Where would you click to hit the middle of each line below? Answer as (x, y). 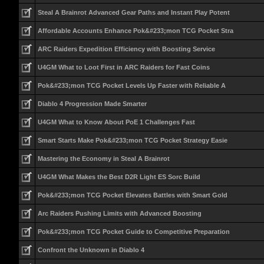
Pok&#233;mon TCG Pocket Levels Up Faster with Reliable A (131, 85)
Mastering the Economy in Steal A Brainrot (103, 159)
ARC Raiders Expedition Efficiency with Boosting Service (126, 49)
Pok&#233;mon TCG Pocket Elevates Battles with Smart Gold (132, 195)
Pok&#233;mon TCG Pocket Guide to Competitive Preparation (133, 232)
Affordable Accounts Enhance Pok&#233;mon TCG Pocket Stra (135, 31)
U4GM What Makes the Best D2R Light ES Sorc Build (119, 177)
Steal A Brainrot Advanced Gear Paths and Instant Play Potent (133, 12)
